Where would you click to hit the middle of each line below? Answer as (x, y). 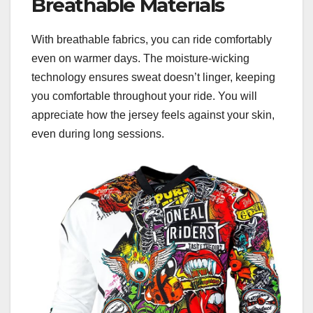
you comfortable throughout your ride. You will (144, 96)
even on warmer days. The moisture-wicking (140, 59)
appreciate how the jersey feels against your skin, (153, 115)
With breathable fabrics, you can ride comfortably (152, 40)
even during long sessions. (98, 134)
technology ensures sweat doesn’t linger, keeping (153, 78)
